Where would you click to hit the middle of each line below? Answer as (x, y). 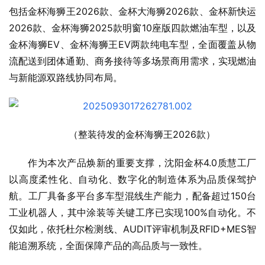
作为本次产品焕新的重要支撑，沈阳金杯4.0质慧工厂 (142, 163)
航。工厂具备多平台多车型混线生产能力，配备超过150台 (132, 196)
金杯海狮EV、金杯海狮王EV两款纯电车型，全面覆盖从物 (132, 45)
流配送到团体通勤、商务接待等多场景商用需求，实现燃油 (132, 61)
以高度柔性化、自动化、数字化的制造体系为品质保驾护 (132, 180)
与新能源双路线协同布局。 (66, 78)
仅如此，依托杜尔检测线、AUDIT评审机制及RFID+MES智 (132, 229)
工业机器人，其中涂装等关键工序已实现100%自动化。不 (132, 213)
